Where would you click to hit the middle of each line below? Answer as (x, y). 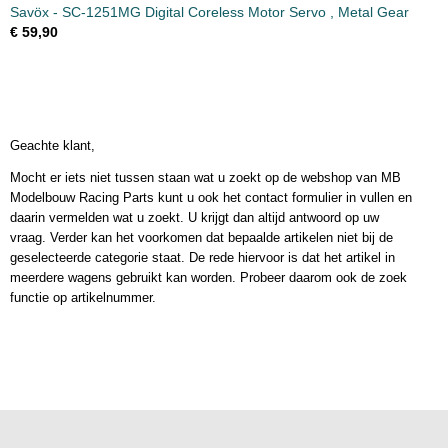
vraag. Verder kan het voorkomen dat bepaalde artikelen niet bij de (201, 237)
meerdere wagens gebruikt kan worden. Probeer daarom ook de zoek (208, 277)
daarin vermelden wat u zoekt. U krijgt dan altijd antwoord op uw (194, 217)
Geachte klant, (52, 145)
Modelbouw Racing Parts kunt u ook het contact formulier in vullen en (211, 197)
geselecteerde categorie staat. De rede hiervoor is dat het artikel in (202, 257)
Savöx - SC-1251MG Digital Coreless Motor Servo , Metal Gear (209, 12)
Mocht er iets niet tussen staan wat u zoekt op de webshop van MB (205, 177)
